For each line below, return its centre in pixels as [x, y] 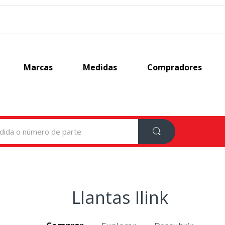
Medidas [100, 67]
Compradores [175, 67]
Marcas [38, 67]
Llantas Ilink [120, 197]
